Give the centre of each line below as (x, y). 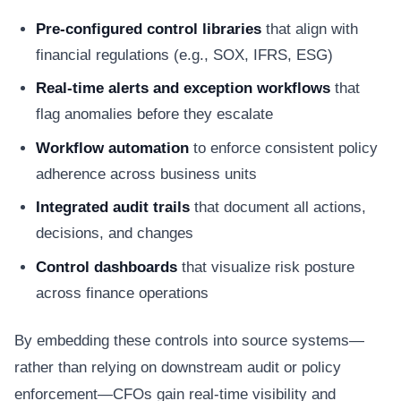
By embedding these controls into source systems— (189, 340)
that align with (310, 29)
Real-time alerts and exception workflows (183, 88)
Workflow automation (112, 148)
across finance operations (122, 293)
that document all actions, (278, 207)
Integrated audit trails (113, 207)
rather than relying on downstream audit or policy (178, 367)
